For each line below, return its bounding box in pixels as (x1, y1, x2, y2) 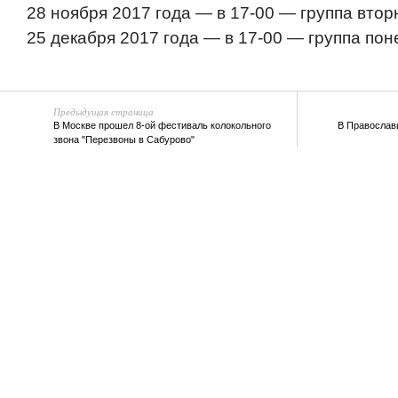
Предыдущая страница (53, 105, 154, 118)
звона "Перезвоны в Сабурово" (53, 134, 195, 145)
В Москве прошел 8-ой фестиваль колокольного (53, 120, 271, 131)
